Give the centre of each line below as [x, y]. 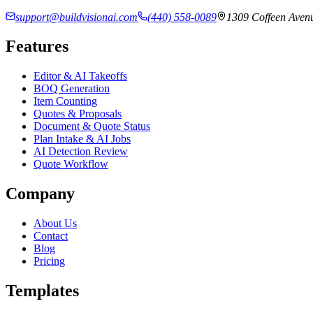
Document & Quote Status [92, 126]
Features [37, 46]
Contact [51, 236]
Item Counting [65, 101]
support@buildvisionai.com [77, 17]
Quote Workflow [71, 164]
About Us [55, 224]
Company [40, 194]
